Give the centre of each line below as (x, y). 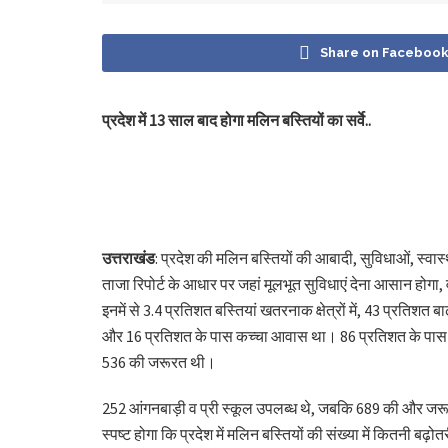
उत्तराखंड (128, 257)
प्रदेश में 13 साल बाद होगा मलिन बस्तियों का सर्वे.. (236, 119)
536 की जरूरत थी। (159, 361)
